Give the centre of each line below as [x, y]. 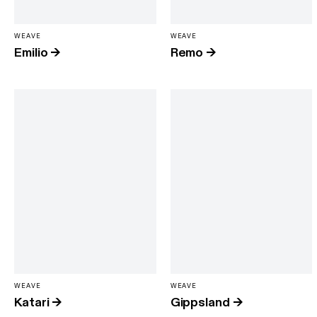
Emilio [31, 52]
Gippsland [200, 302]
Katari [32, 302]
